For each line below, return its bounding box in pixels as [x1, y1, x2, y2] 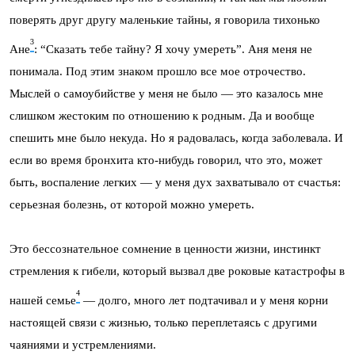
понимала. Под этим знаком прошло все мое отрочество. [10, 64, 306, 78]
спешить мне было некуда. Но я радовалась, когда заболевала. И [10, 131, 343, 144]
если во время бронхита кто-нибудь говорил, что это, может [10, 153, 323, 166]
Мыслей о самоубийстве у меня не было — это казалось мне [10, 86, 323, 100]
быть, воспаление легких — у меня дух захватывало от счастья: [10, 175, 341, 189]
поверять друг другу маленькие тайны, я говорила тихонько [10, 13, 320, 26]
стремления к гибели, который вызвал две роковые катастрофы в [10, 264, 345, 277]
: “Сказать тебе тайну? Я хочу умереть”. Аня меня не [34, 42, 312, 55]
